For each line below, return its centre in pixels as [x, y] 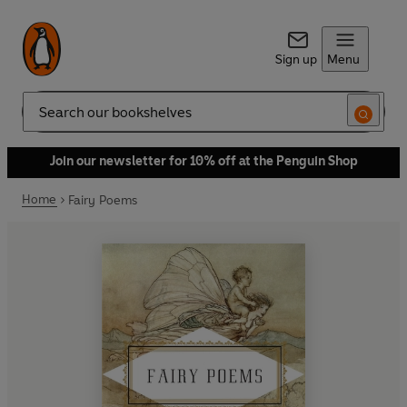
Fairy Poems [103, 200]
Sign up [296, 60]
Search [42, 119]
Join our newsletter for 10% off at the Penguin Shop [203, 161]
